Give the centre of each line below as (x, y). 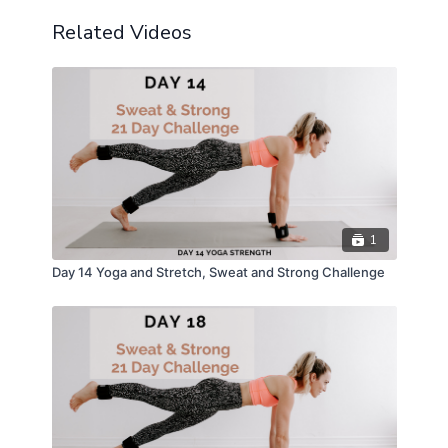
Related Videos (121, 32)
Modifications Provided (123, 20)
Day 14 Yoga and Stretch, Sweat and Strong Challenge (218, 272)
